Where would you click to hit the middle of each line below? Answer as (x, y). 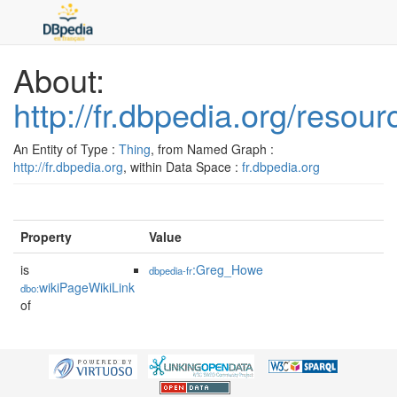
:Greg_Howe (228, 269)
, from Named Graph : (212, 149)
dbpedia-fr (171, 270)
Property (46, 237)
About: (59, 79)
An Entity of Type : (66, 149)
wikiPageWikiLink (87, 287)
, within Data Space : (183, 167)
